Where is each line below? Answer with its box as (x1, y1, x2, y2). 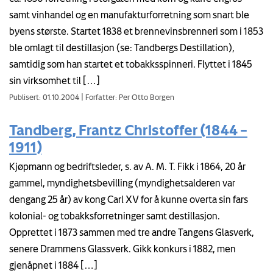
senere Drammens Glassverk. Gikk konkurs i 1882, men (9, 243, 236, 254)
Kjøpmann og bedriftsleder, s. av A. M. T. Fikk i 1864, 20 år (9, 160, 246, 172)
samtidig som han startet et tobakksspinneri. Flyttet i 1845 (9, 58, 252, 70)
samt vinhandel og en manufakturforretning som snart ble (9, 9, 249, 21)
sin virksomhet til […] (9, 75, 100, 87)
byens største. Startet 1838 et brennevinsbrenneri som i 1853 (9, 26, 263, 37)
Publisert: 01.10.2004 (9, 93, 81, 102)
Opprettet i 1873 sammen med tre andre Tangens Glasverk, (9, 226, 254, 238)
